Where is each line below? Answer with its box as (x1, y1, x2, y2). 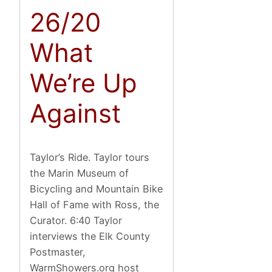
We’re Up (30, 67, 138, 98)
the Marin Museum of (30, 167, 129, 180)
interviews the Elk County (30, 230, 151, 243)
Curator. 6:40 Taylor (30, 214, 123, 227)
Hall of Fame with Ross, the (30, 199, 160, 211)
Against (30, 97, 121, 129)
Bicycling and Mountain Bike (30, 183, 163, 195)
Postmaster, (30, 246, 86, 259)
